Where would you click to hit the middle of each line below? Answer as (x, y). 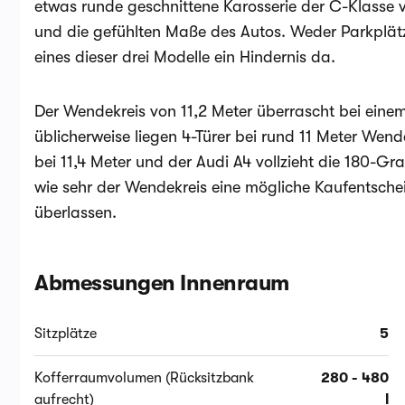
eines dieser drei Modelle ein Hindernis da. (185, 57)
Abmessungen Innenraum (162, 283)
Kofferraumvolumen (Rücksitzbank (144, 378)
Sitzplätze (66, 334)
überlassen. (75, 212)
